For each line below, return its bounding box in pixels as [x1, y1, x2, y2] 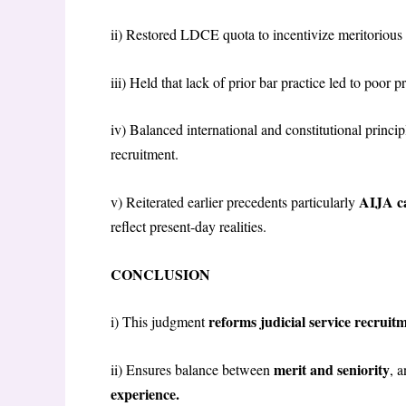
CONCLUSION [111, 263, 210, 285]
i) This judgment [111, 312, 208, 332]
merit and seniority [274, 358, 390, 380]
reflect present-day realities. [111, 216, 271, 236]
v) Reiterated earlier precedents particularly [111, 191, 359, 211]
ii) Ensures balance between [111, 359, 274, 379]
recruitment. [111, 144, 183, 164]
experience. [111, 382, 184, 404]
